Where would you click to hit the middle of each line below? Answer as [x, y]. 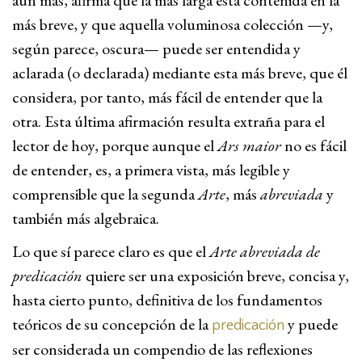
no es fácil [314, 145]
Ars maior [249, 145]
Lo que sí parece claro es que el [111, 251]
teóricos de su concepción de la [112, 324]
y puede [311, 324]
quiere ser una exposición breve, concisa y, [216, 276]
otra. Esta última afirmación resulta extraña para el [168, 121]
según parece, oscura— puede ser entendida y [156, 48]
